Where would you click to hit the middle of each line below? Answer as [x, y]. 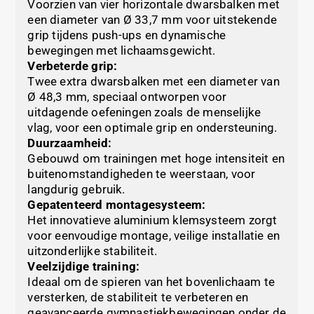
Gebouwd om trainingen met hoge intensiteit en [156, 159]
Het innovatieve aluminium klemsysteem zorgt [152, 220]
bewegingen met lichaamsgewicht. [122, 51]
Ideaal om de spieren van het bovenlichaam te [151, 282]
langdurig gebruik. [76, 190]
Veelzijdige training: [84, 267]
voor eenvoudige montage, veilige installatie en [154, 236]
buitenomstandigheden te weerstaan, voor [142, 174]
